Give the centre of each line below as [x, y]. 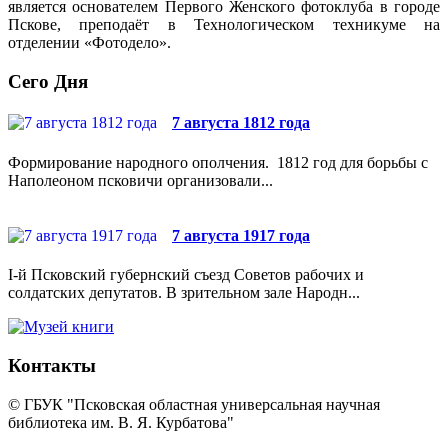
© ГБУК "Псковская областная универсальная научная [194, 404]
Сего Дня [48, 82]
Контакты [52, 365]
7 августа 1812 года [241, 123]
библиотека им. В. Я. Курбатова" [121, 422]
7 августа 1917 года [241, 235]
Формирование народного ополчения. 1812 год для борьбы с [218, 162]
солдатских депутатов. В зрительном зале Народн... [184, 293]
